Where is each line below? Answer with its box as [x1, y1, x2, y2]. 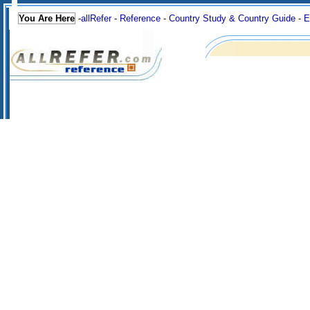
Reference [120, 13, 161, 24]
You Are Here [19, 13, 75, 24]
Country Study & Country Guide [169, 13, 295, 24]
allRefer [81, 13, 111, 24]
